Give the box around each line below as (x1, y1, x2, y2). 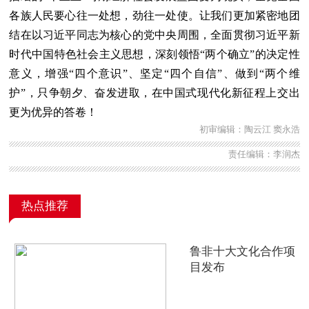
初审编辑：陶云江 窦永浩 (199, 124, 300, 134)
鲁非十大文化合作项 (189, 244, 295, 258)
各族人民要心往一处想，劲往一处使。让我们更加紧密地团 (9, 9, 300, 21)
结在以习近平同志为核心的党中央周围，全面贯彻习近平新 (9, 28, 300, 41)
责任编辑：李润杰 (228, 149, 300, 159)
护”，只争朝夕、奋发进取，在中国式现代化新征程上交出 (9, 86, 300, 99)
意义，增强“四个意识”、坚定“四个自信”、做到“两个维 (9, 67, 300, 79)
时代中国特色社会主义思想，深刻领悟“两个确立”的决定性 (9, 48, 300, 60)
